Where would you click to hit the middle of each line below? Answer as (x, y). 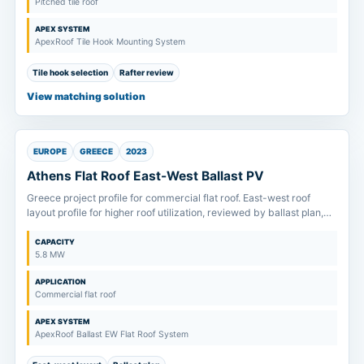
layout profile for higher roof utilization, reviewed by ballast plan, (175, 212)
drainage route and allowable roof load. (118, 227)
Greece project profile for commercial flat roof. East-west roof (169, 197)
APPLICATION (61, 281)
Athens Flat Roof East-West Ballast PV (145, 175)
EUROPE (50, 151)
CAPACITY (55, 241)
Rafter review (147, 72)
